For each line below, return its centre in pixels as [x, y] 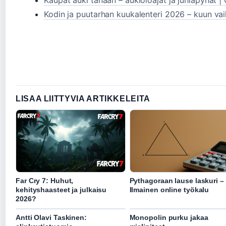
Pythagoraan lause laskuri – [177, 181]
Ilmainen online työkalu [169, 190]
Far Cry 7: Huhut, [45, 181]
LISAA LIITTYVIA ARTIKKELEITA [83, 99]
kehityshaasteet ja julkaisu [61, 190]
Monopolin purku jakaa [169, 218]
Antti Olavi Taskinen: [51, 218]
